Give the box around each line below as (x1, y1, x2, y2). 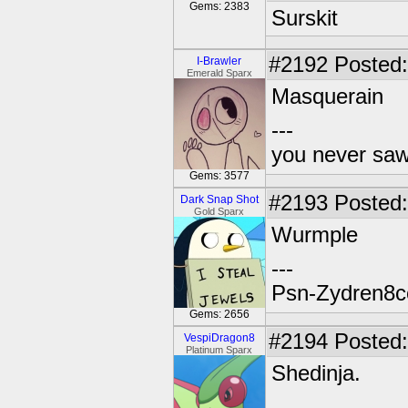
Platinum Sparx (186, 344, 253, 355)
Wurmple (271, 223, 358, 247)
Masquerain (271, 85, 383, 108)
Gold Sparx (194, 206, 245, 217)
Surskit (271, 6, 338, 30)
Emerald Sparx (187, 67, 252, 78)
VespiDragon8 (184, 331, 255, 344)
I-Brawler (197, 55, 242, 67)
